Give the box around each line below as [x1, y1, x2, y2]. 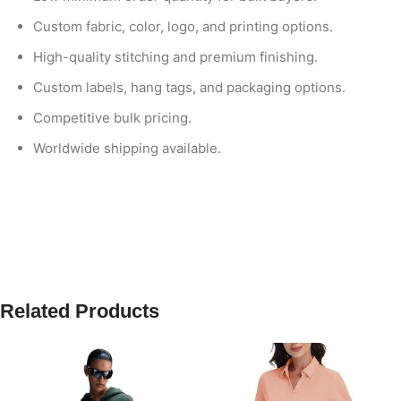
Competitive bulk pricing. [33, 109, 192, 127]
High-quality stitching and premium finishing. [33, 48, 318, 66]
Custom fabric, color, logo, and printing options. [33, 18, 333, 36]
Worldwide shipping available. [33, 140, 221, 158]
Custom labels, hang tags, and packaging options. [33, 79, 346, 97]
